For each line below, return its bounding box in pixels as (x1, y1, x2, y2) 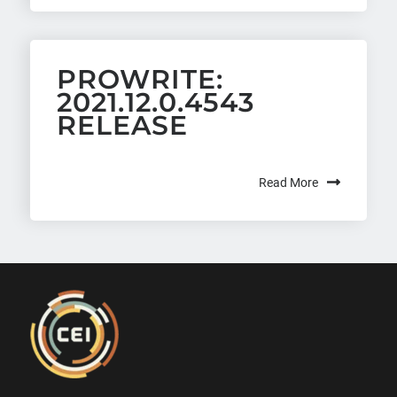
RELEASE (56, 108, 188, 142)
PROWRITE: (56, 62, 223, 96)
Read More (259, 175, 319, 190)
